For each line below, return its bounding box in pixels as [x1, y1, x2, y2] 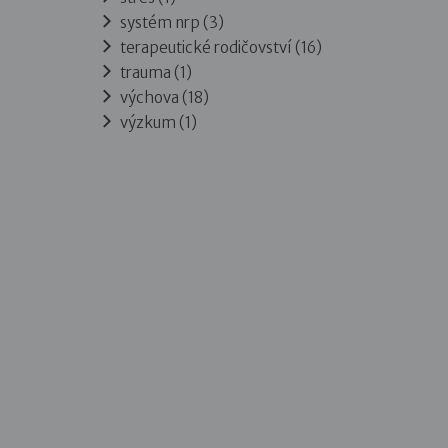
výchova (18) [119, 88, 209, 107]
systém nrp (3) [119, 13, 224, 32]
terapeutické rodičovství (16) [119, 38, 322, 57]
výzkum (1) [119, 113, 197, 132]
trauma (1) [119, 63, 192, 82]
